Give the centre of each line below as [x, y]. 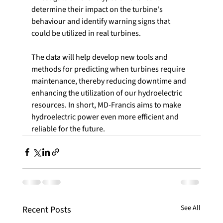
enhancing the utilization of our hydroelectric [107, 93]
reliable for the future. [68, 129]
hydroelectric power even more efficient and [106, 117]
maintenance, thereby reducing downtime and [109, 81]
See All [191, 208]
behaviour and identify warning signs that [101, 22]
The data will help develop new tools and [100, 57]
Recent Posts [47, 210]
